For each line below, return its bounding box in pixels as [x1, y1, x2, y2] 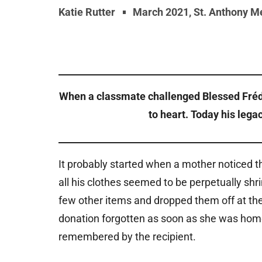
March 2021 [133, 6, 189, 18]
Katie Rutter [58, 6, 115, 18]
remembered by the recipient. [58, 230, 196, 243]
